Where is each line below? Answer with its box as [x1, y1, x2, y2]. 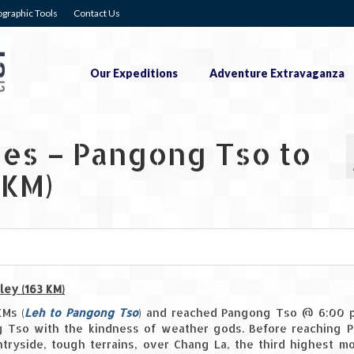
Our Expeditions [89, 66, 178, 80]
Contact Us [73, 7, 120, 19]
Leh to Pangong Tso [24, 306, 138, 320]
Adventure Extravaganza [209, 66, 345, 80]
